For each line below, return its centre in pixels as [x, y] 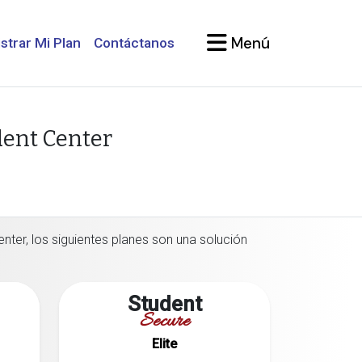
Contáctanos [134, 43]
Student [164, 304]
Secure [164, 322]
